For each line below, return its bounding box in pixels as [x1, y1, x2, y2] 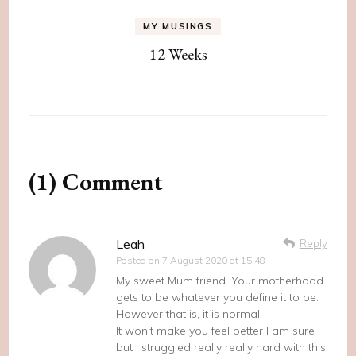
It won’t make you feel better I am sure [116, 323, 315, 338]
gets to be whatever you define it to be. [116, 289, 319, 304]
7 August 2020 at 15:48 [162, 253, 266, 266]
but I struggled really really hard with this [116, 339, 327, 354]
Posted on [116, 253, 163, 266]
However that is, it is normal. [116, 306, 263, 321]
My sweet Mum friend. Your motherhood [116, 273, 324, 288]
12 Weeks [149, 43, 207, 64]
